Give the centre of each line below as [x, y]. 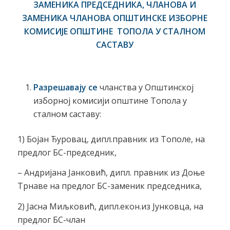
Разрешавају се [65, 87]
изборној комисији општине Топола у [110, 100]
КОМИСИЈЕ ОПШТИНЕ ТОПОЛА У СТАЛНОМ [115, 32]
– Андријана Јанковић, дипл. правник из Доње [111, 173]
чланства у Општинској [145, 87]
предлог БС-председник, [67, 152]
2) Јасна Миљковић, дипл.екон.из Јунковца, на [110, 206]
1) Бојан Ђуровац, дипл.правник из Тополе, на [111, 139]
